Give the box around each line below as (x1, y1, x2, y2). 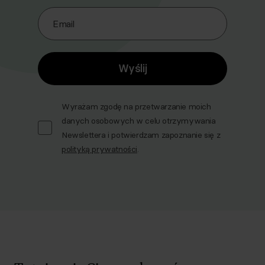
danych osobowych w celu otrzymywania (62, 115, 216, 126)
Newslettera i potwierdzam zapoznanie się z (62, 130, 221, 140)
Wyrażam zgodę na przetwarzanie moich (62, 101, 211, 112)
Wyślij (118, 62, 147, 75)
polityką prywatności (62, 144, 137, 154)
